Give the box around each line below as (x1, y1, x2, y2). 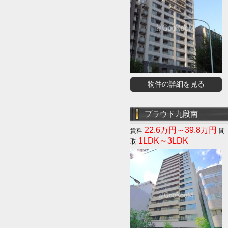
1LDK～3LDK (136, 136, 188, 145)
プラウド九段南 (145, 109, 198, 118)
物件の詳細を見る (148, 80, 205, 88)
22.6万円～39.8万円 (142, 126, 219, 134)
